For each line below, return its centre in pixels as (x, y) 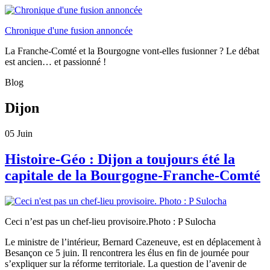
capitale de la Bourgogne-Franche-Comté (133, 175)
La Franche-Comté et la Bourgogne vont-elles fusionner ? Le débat (132, 51)
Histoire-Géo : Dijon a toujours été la (120, 159)
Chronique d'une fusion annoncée (69, 30)
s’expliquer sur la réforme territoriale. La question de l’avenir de (126, 263)
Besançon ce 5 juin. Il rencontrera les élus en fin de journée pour (127, 253)
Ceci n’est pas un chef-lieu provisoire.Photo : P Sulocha (110, 221)
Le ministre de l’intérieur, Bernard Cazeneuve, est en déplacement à (133, 242)
